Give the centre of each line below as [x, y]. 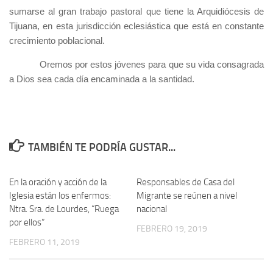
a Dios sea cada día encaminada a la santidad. [102, 79]
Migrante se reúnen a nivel [187, 196]
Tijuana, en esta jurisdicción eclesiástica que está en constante [136, 26]
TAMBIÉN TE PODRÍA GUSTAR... [101, 147]
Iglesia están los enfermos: [60, 196]
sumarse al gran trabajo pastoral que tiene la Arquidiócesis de [136, 11]
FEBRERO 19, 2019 [172, 229]
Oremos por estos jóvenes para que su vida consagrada [152, 64]
